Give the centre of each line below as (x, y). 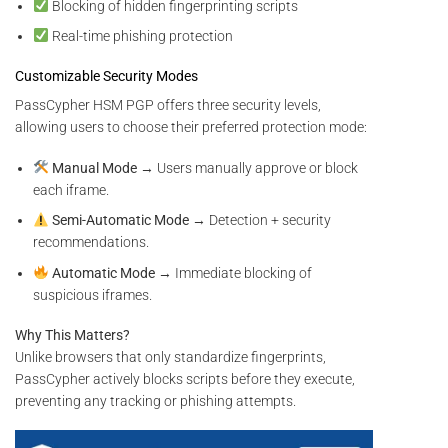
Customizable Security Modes (106, 76)
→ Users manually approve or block (248, 167)
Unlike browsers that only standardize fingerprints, (170, 356)
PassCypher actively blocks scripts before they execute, (185, 378)
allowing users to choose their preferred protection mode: (191, 127)
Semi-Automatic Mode (121, 220)
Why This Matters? (72, 334)
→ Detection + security (260, 220)
